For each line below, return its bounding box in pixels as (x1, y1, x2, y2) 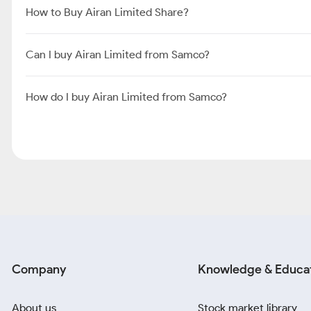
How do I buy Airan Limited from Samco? (26, 90, 227, 103)
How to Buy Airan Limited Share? (26, 6, 189, 19)
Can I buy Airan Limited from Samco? (26, 48, 210, 61)
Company (12, 262, 66, 277)
